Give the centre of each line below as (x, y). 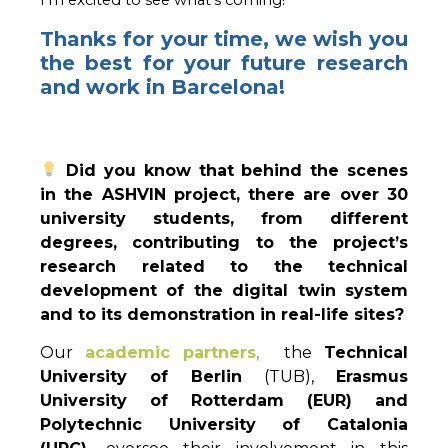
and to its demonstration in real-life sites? (222, 314)
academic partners (171, 353)
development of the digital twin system (224, 290)
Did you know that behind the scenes (237, 170)
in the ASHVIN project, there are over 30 (224, 194)
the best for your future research (224, 62)
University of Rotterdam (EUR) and (224, 401)
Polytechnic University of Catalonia (224, 425)
